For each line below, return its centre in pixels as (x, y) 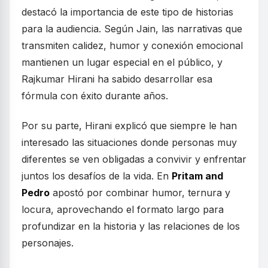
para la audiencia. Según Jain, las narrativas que (132, 29)
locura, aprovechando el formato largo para (123, 209)
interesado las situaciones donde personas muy (129, 142)
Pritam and (197, 176)
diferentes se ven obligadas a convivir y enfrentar (134, 159)
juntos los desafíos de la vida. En (97, 176)
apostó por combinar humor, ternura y (140, 193)
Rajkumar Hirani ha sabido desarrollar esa (117, 79)
